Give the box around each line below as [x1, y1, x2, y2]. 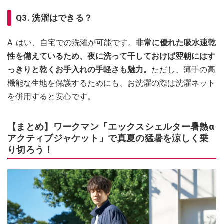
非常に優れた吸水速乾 [136, 37, 216, 47]
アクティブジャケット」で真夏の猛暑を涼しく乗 [7, 132, 209, 143]
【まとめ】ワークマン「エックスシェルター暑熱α [7, 121, 214, 132]
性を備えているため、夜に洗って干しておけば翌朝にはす [7, 51, 215, 61]
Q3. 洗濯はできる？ [16, 12, 93, 23]
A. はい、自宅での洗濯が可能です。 [7, 37, 136, 47]
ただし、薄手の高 [151, 64, 215, 74]
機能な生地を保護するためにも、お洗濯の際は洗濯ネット [7, 78, 215, 88]
